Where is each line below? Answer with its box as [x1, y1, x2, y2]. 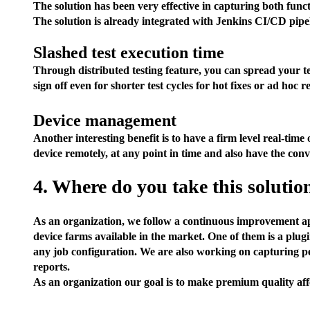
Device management [33, 111, 176, 129]
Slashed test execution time [33, 44, 224, 62]
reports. [33, 261, 70, 273]
